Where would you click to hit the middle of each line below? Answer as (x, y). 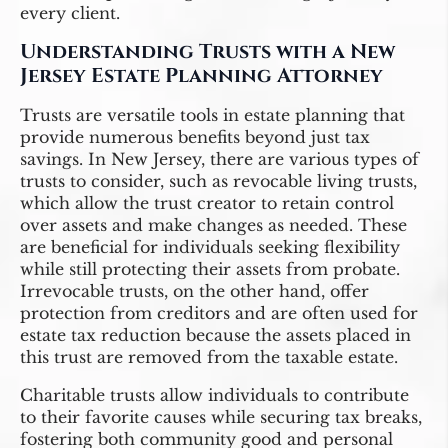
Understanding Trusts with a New (207, 51)
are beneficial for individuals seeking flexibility (210, 246)
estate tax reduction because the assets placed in (215, 334)
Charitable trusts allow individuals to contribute (214, 394)
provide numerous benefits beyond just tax (195, 136)
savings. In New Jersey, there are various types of (219, 158)
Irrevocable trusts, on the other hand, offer (194, 290)
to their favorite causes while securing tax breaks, (221, 416)
